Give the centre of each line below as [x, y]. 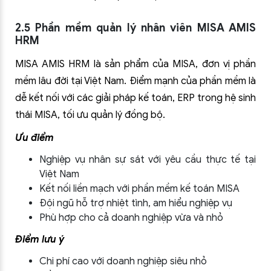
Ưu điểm [34, 138]
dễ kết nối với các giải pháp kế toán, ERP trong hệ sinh [135, 98]
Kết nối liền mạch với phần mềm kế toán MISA [139, 189]
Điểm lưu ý [40, 240]
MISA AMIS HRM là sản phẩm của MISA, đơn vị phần [135, 64]
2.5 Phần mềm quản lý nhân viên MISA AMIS [135, 28]
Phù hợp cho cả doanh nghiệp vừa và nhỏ [131, 218]
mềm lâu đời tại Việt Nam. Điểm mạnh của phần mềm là [135, 81]
